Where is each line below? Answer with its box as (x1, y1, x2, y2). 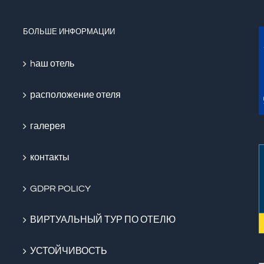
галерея (30, 121, 65, 131)
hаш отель (30, 59, 74, 69)
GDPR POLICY (30, 184, 91, 194)
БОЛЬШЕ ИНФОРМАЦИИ (23, 28, 115, 37)
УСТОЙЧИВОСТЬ (30, 246, 107, 256)
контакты (30, 153, 70, 163)
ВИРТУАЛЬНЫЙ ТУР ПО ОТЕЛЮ (30, 215, 176, 225)
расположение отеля (30, 90, 121, 100)
